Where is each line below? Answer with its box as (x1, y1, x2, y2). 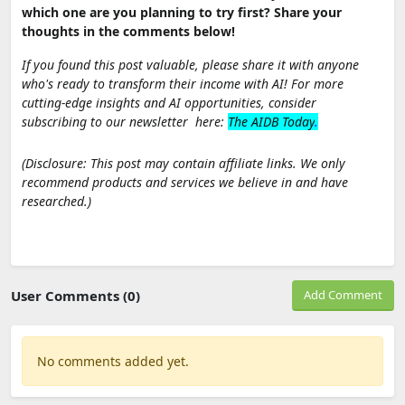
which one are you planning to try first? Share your (22, 3, 342, 21)
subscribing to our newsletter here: (22, 112, 228, 130)
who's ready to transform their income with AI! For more (22, 74, 344, 92)
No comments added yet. (37, 352, 189, 370)
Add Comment (304, 286, 382, 303)
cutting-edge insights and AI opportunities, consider (22, 93, 316, 111)
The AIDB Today (228, 112, 315, 130)
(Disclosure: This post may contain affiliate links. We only (22, 154, 345, 172)
